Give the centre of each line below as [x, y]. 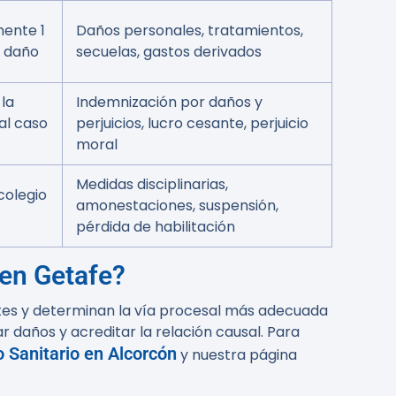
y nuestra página [237, 355]
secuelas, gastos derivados [169, 52]
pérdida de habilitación [156, 227]
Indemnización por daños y [169, 102]
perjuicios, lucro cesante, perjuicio [192, 123]
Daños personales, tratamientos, [190, 30]
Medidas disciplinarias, [152, 184]
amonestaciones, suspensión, [177, 206]
